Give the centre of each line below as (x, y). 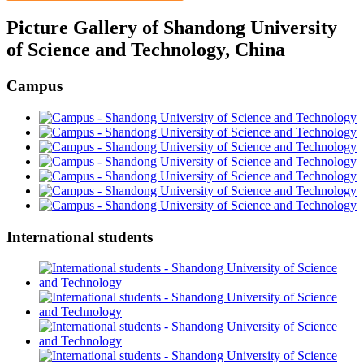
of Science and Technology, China (146, 50)
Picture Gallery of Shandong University (172, 28)
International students (80, 236)
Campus (35, 86)
